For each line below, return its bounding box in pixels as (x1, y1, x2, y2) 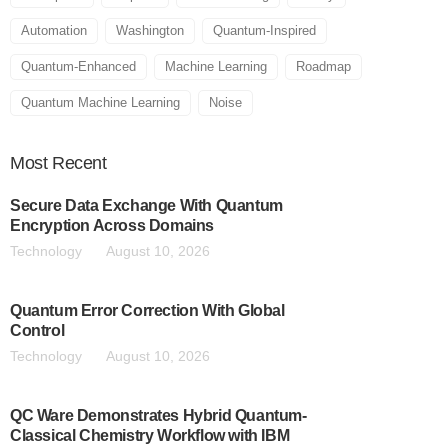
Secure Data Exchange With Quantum (10, 197, 283, 214)
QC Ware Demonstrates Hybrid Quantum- (10, 407, 307, 424)
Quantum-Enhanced (21, 59, 136, 74)
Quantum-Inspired (213, 23, 316, 38)
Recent (52, 153, 107, 173)
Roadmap (296, 59, 351, 74)
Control (10, 322, 65, 339)
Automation (21, 23, 87, 38)
